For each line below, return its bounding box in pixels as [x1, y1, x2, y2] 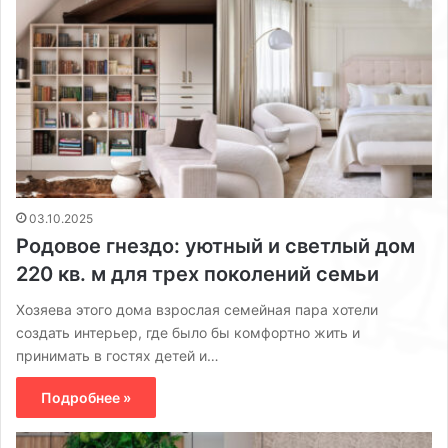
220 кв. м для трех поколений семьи [16, 262, 379, 287]
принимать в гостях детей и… [16, 347, 219, 365]
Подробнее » [41, 389, 131, 407]
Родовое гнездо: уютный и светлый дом [16, 234, 415, 259]
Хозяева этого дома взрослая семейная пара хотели [16, 301, 378, 319]
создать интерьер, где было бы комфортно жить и [16, 324, 360, 342]
